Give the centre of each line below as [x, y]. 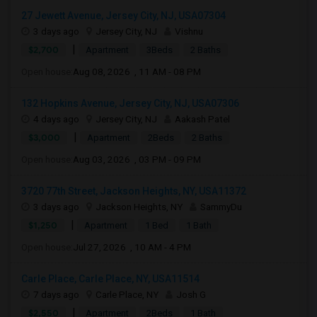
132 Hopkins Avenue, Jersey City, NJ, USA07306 [130, 103]
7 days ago [56, 294]
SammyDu [221, 207]
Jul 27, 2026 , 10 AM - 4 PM [132, 247]
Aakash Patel [202, 119]
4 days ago [56, 119]
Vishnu [189, 31]
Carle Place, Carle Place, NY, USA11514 [110, 279]
